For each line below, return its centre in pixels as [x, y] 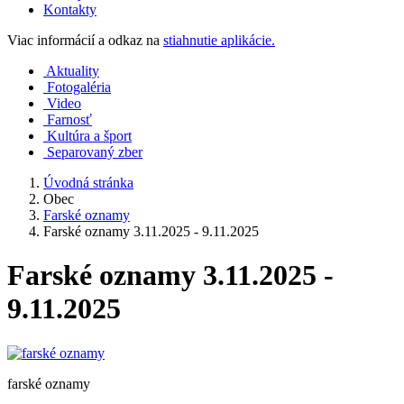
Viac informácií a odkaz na [85, 40]
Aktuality [73, 71]
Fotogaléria [79, 87]
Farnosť [69, 119]
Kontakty [70, 9]
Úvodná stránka [88, 183]
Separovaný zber [95, 152]
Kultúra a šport [89, 136]
